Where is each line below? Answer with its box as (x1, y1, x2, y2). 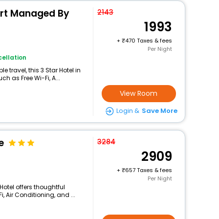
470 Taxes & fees (125, 37, 172, 44)
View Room (120, 88, 158, 98)
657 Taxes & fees (125, 166, 172, 174)
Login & (116, 106, 139, 115)
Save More (141, 106, 177, 115)
